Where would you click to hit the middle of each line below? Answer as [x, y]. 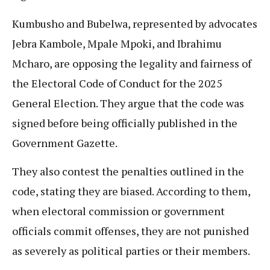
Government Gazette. [66, 143]
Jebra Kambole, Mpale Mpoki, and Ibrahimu [117, 43]
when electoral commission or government [118, 211]
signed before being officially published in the [125, 123]
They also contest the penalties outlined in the [128, 171]
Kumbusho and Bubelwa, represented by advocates [135, 23]
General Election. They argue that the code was [128, 103]
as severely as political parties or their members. [131, 251]
